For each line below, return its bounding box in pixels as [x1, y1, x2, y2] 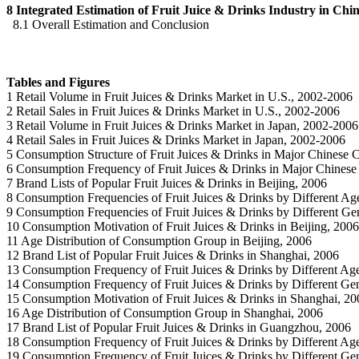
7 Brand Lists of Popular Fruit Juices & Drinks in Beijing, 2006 [6, 175, 327, 190]
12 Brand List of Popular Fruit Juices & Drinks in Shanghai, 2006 [6, 248, 339, 262]
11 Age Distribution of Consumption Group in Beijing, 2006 [6, 233, 312, 248]
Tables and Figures [6, 75, 110, 89]
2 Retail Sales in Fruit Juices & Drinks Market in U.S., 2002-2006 [6, 103, 340, 118]
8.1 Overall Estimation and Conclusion [6, 17, 209, 31]
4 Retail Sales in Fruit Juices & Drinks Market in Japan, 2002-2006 [6, 132, 345, 147]
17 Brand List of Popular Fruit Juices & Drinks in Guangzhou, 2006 [6, 320, 351, 334]
